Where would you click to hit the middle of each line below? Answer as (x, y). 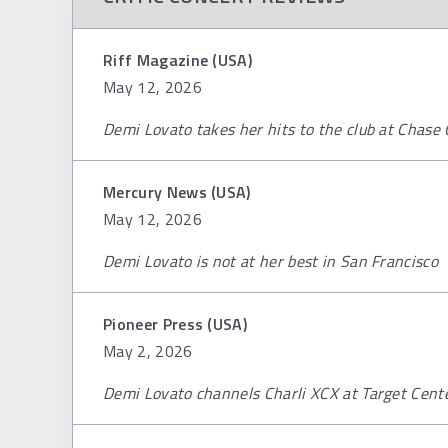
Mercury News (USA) (177, 192)
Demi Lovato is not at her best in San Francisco (271, 261)
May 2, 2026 (148, 351)
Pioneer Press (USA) (175, 324)
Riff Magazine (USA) (178, 60)
